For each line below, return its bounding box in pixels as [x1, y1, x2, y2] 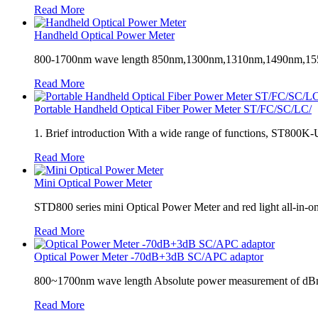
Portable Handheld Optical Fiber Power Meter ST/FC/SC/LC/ [34, 102, 312, 115]
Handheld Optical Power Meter [34, 28, 175, 41]
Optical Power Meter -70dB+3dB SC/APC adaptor [34, 250, 263, 263]
